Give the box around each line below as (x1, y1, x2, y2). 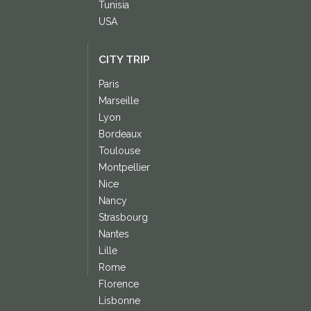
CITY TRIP (98, 53, 150, 67)
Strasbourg (98, 212, 148, 224)
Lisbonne (98, 295, 140, 307)
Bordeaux (98, 128, 142, 140)
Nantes (98, 228, 129, 240)
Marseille (98, 95, 139, 107)
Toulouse (98, 145, 140, 157)
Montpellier (98, 162, 150, 174)
